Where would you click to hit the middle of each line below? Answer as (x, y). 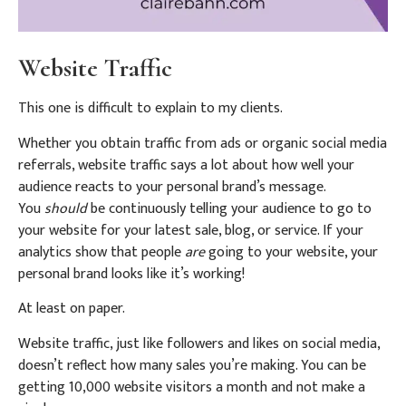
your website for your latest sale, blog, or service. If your (191, 230)
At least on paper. (75, 309)
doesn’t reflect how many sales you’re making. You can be (192, 365)
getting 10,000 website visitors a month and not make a (192, 387)
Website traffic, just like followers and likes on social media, (199, 343)
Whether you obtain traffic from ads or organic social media (203, 143)
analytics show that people (100, 252)
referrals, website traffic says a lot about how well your (186, 165)
